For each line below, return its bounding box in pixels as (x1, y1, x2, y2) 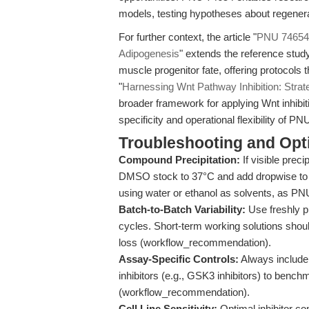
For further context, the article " (119, 31, 257, 43)
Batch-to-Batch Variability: (119, 203, 246, 215)
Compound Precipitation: (119, 154, 240, 166)
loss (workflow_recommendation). (119, 237, 271, 248)
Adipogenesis (119, 48, 179, 59)
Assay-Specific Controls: (119, 253, 239, 265)
